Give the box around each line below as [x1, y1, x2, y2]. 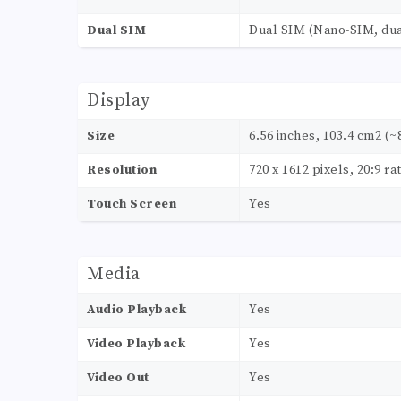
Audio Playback [87, 302, 186, 319]
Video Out [87, 370, 149, 387]
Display [87, 90, 150, 113]
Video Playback [87, 336, 185, 353]
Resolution [87, 162, 157, 179]
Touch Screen [87, 196, 176, 213]
